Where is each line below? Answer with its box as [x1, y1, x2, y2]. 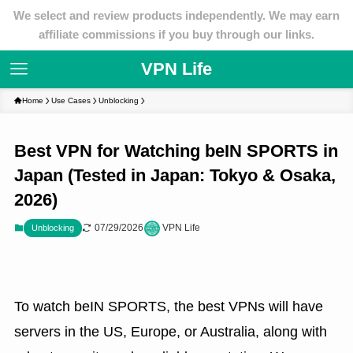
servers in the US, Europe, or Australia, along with [13, 323, 327, 340]
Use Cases [50, 96, 91, 105]
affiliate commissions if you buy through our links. [39, 28, 314, 41]
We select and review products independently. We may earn [13, 9, 340, 22]
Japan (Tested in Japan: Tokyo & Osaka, [13, 165, 336, 186]
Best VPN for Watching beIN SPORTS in [13, 141, 338, 162]
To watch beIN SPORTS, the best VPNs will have [13, 298, 323, 314]
